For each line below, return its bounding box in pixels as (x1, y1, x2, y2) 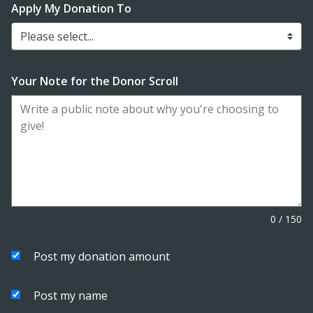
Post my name (34, 287, 108, 303)
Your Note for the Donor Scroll (11, 73, 178, 89)
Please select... (20, 28, 94, 44)
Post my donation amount (34, 248, 170, 264)
